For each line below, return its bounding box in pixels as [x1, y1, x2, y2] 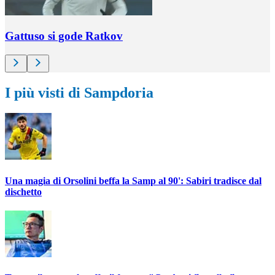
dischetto [5, 186, 42, 197]
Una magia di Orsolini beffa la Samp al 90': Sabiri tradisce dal [5, 175, 261, 186]
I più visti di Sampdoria [5, 84, 153, 101]
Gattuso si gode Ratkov [5, 29, 123, 42]
